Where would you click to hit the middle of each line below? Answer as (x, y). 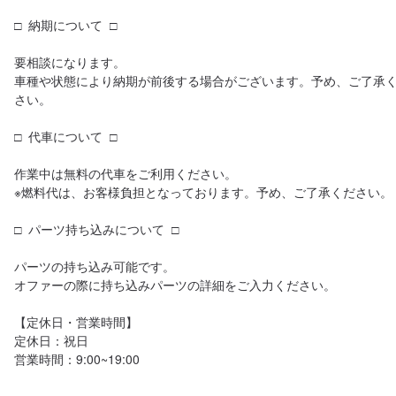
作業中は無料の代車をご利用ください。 (126, 173)
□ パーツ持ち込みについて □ (96, 229)
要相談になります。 (70, 62)
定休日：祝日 (51, 340)
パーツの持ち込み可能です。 (95, 266)
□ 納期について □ (65, 25)
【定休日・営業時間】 (76, 322)
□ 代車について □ (65, 136)
